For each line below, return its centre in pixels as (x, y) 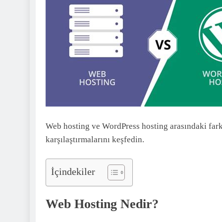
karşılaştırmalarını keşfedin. (95, 139)
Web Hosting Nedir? (102, 204)
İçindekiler (73, 171)
